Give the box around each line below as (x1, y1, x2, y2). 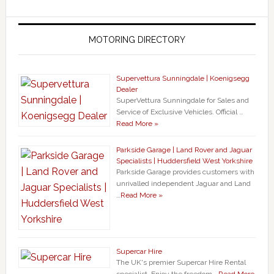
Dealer (116, 85, 138, 94)
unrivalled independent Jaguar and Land (116, 179, 251, 188)
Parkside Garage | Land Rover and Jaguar (116, 146, 252, 155)
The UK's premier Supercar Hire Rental (116, 258, 246, 267)
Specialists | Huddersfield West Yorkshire (116, 157, 253, 166)
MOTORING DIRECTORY (88, 35, 185, 45)
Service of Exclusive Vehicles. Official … (116, 108, 243, 117)
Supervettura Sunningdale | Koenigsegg (116, 74, 250, 83)
